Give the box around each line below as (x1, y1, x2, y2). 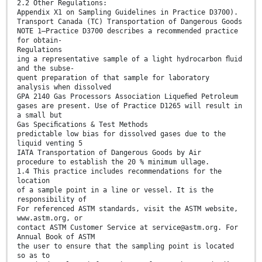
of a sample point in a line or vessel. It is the (17, 185, 213, 194)
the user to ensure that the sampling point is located (17, 242, 234, 250)
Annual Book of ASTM (17, 232, 95, 241)
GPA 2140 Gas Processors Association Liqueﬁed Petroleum (17, 92, 238, 101)
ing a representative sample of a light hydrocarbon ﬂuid (17, 54, 242, 63)
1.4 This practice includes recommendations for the (17, 167, 222, 175)
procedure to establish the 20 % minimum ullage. (17, 157, 209, 166)
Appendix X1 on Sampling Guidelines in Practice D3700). (17, 8, 238, 16)
